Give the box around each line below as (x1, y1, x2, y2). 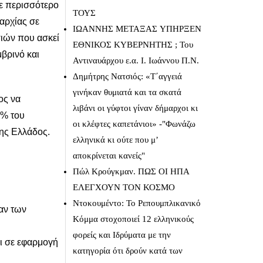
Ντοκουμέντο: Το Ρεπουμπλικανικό (72, 198, 201, 208)
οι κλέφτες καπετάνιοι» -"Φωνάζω (72, 119, 195, 129)
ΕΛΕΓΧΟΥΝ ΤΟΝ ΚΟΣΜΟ (72, 183, 175, 192)
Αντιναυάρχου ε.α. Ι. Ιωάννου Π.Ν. (72, 56, 199, 65)
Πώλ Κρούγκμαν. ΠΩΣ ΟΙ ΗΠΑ (72, 167, 189, 176)
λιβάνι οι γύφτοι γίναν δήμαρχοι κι (72, 103, 198, 113)
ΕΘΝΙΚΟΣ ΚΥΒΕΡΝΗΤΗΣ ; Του (72, 40, 193, 49)
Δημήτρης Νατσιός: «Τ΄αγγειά (72, 72, 182, 81)
